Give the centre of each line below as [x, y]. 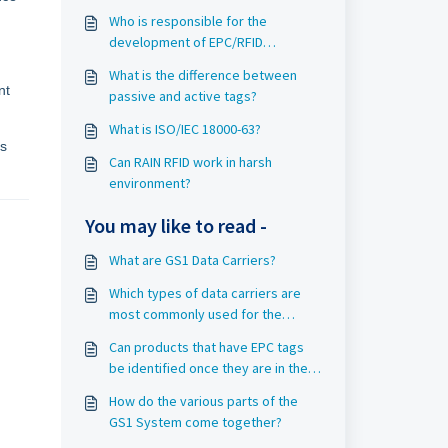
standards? [142, 63]
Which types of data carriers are [204, 293]
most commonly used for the [195, 314]
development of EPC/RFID [185, 42]
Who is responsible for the [187, 21]
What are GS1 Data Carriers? [192, 260]
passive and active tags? [182, 96]
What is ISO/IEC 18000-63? [184, 129]
